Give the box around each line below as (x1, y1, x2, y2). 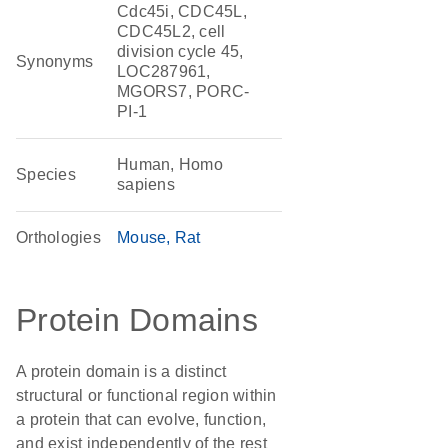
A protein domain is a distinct (16, 363, 227, 380)
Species (16, 166, 76, 183)
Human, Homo (117, 156, 223, 173)
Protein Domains (16, 302, 258, 338)
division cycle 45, (117, 43, 244, 60)
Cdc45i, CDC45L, (117, 3, 247, 20)
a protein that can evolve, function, (16, 411, 266, 428)
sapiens (117, 176, 175, 193)
